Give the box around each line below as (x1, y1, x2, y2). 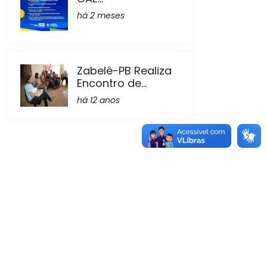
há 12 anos (77, 94, 120, 106)
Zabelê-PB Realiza (77, 63, 172, 78)
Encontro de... (77, 75, 147, 91)
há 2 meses (77, 10, 125, 22)
